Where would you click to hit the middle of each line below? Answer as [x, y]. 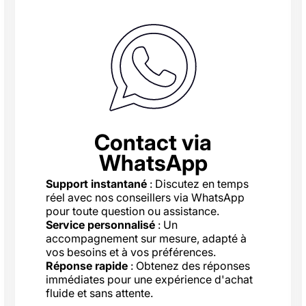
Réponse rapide [87, 266]
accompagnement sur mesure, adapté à [146, 239]
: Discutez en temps [198, 184]
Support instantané [96, 184]
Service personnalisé [100, 225]
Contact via [153, 143]
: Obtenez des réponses [189, 266]
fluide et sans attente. [99, 293]
